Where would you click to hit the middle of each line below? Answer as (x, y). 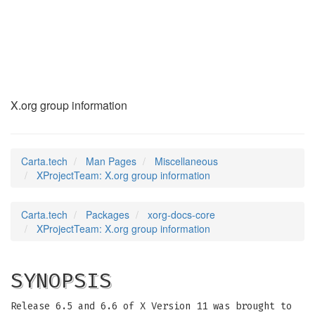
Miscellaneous (186, 161)
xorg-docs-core (181, 214)
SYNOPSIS (61, 281)
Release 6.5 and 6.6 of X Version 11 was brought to (151, 306)
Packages (108, 214)
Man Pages (111, 161)
